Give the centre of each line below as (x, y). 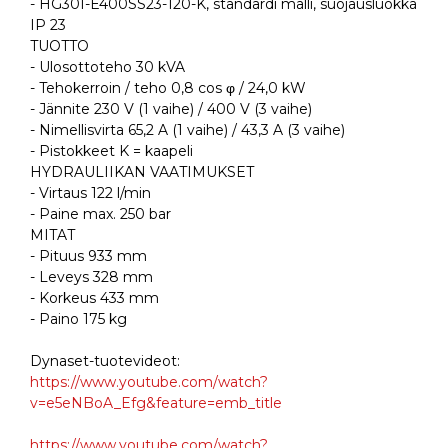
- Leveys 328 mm (91, 277)
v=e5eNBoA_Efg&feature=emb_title (156, 403)
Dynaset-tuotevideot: (105, 361)
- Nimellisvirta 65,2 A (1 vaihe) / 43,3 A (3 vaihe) (187, 130)
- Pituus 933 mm (88, 256)
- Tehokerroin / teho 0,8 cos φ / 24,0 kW (168, 88)
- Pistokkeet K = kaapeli (111, 151)
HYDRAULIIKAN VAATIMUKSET (142, 172)
